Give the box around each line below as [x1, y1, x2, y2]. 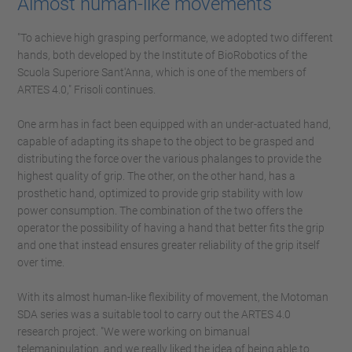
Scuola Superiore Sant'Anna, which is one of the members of [17, 66, 306, 79]
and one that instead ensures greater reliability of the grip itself [17, 239, 320, 251]
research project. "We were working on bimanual [17, 325, 250, 338]
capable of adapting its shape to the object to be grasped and [17, 135, 314, 148]
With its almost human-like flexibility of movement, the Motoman [17, 291, 328, 303]
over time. [17, 256, 64, 269]
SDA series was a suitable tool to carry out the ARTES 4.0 [17, 308, 291, 321]
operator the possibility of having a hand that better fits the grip [17, 222, 324, 234]
